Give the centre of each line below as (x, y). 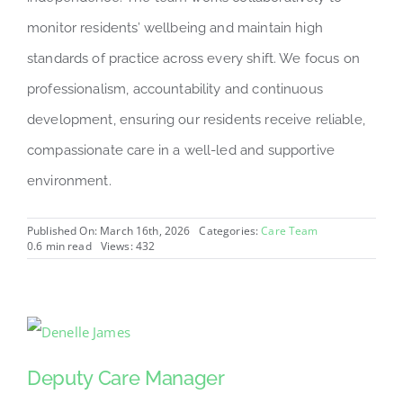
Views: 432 (128, 246)
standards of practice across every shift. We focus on (193, 58)
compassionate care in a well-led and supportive (181, 150)
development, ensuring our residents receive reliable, (196, 119)
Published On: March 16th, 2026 (108, 230)
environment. (69, 180)
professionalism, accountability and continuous (175, 89)
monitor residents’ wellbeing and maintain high (175, 27)
